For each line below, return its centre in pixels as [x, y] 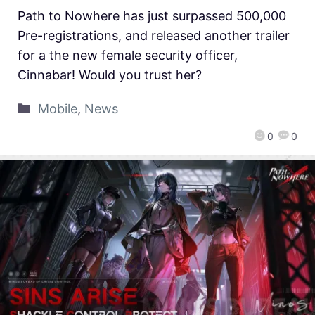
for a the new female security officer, [128, 56]
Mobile [57, 109]
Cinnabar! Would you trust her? [110, 75]
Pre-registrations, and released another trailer [154, 36]
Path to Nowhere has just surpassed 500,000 [152, 16]
